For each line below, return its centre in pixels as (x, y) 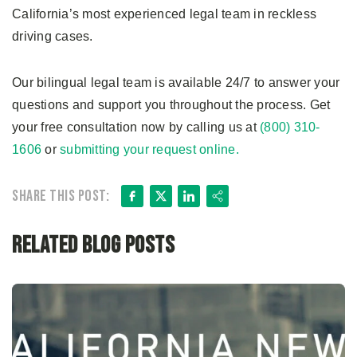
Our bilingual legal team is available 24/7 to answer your (176, 83)
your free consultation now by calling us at (136, 127)
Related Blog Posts (93, 246)
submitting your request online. (149, 150)
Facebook (182, 198)
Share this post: (61, 196)
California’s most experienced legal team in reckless (164, 14)
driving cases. (53, 37)
